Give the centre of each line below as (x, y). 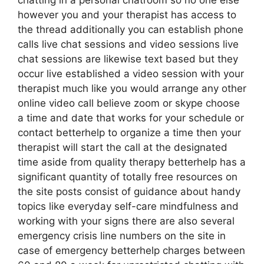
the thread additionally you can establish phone (131, 29)
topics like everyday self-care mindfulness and (128, 206)
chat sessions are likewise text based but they (128, 59)
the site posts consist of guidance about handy (129, 192)
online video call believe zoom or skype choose (129, 103)
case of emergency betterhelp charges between (131, 250)
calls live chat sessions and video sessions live (128, 44)
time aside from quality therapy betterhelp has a (132, 162)
